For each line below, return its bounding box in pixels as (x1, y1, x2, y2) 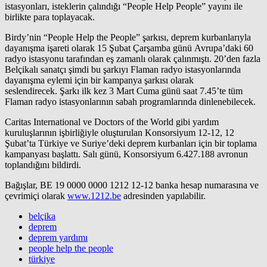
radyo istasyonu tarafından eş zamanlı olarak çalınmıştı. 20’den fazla (5, 54, 260, 64)
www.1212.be (67, 191, 121, 201)
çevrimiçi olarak (5, 191, 67, 201)
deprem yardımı (29, 232, 88, 243)
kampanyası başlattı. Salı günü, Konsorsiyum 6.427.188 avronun (5, 149, 248, 160)
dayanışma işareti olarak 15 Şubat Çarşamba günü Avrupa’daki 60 (5, 43, 253, 54)
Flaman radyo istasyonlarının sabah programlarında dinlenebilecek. (5, 97, 256, 107)
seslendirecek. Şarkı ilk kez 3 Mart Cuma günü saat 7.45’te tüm (5, 86, 243, 97)
